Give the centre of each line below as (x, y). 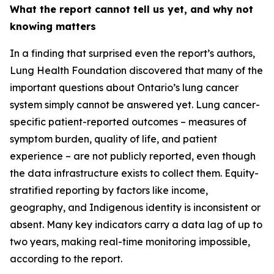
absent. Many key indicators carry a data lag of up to (136, 225)
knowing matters (53, 27)
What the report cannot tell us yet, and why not (131, 9)
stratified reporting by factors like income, (109, 191)
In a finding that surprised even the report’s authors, (132, 54)
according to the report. (66, 259)
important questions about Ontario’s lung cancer (124, 88)
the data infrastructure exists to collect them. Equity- (134, 173)
